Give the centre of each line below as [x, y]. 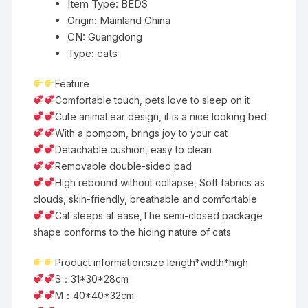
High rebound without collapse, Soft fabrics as [160, 182]
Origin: [84, 20]
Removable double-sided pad [124, 166]
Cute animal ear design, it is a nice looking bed [161, 116]
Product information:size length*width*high [152, 262]
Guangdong [115, 36]
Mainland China [135, 20]
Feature [73, 83]
